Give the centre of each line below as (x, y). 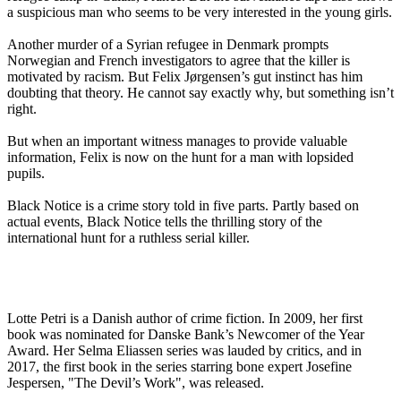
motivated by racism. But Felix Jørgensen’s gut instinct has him (185, 77)
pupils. (26, 174)
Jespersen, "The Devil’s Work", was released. (136, 383)
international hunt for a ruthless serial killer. (128, 238)
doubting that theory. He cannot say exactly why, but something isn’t (200, 93)
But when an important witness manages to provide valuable (177, 141)
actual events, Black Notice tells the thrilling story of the (165, 222)
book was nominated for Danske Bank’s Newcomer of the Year (186, 335)
